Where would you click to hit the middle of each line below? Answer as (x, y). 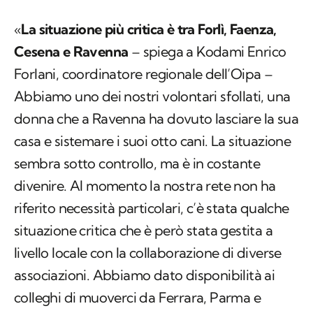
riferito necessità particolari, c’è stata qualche (152, 208)
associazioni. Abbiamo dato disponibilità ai (145, 275)
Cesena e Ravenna (71, 52)
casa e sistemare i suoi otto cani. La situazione (153, 141)
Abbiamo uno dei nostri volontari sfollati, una (152, 96)
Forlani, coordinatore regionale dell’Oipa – (144, 74)
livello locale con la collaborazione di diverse (148, 253)
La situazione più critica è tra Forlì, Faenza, (149, 29)
